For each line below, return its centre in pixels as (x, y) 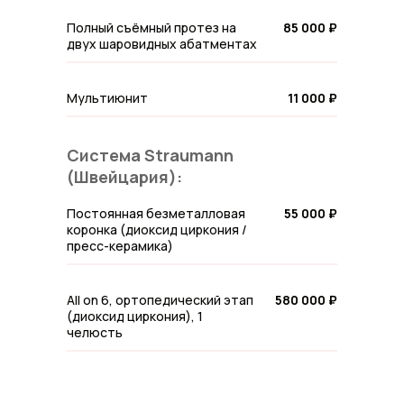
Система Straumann (150, 155)
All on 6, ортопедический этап (160, 300)
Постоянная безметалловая (156, 213)
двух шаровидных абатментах (162, 44)
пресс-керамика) (120, 246)
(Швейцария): (124, 177)
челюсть (95, 332)
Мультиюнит (107, 98)
